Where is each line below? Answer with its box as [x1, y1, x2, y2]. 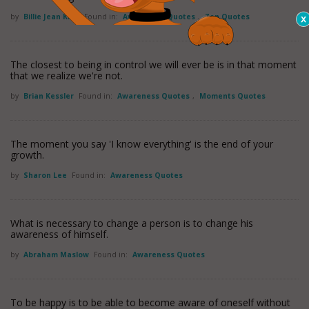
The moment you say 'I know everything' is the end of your [10, 137, 273, 150]
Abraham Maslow [23, 250, 91, 259]
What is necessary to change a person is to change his [10, 217, 253, 230]
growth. [10, 148, 44, 161]
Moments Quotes [199, 91, 266, 101]
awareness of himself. [10, 228, 108, 241]
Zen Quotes [205, 12, 250, 21]
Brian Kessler [23, 91, 76, 101]
